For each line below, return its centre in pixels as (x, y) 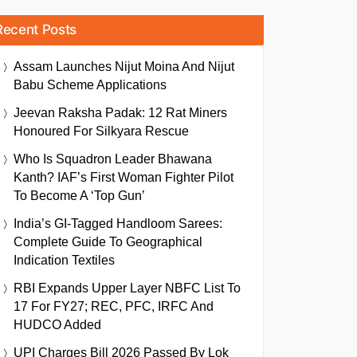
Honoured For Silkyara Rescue (101, 131)
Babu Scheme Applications (90, 85)
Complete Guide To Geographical (108, 242)
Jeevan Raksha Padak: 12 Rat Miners (120, 113)
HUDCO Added (57, 325)
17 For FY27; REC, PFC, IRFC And (114, 306)
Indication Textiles (64, 260)
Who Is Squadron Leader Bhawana (113, 159)
